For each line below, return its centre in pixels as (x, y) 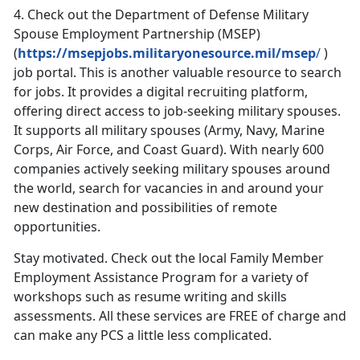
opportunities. (62, 227)
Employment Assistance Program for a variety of (161, 278)
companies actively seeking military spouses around (172, 169)
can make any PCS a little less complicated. (144, 335)
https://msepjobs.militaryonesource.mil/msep (167, 53)
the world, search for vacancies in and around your (169, 188)
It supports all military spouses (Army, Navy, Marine (169, 131)
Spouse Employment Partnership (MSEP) (137, 34)
